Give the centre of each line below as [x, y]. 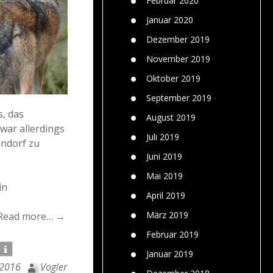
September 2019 [179, 97]
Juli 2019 [163, 136]
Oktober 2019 [173, 78]
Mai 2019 [165, 175]
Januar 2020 [170, 19]
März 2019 [167, 214]
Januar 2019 [170, 253]
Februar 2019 [172, 234]
